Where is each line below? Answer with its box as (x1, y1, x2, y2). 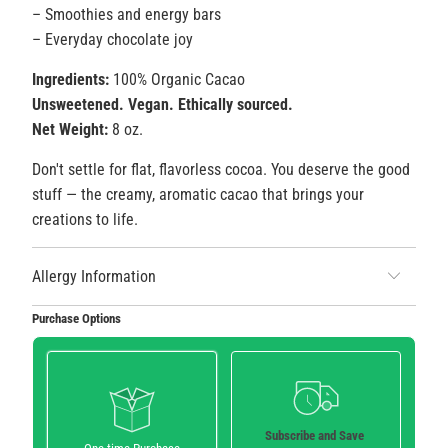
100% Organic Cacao (108, 70, 245, 90)
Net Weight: (31, 120, 108, 140)
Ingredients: (31, 70, 109, 90)
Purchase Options (31, 311, 121, 327)
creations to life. (31, 210, 138, 230)
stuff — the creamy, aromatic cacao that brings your (31, 185, 364, 205)
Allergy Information (31, 267, 156, 287)
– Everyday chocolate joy (31, 30, 193, 50)
